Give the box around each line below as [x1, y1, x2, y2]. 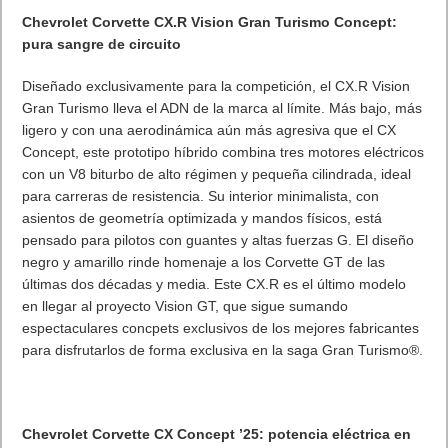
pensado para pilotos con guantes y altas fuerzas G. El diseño [22, 231, 415, 248]
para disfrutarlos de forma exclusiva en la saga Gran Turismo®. [22, 341, 424, 358]
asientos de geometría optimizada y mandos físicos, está [22, 209, 383, 226]
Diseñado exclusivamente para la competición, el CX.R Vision [22, 77, 411, 94]
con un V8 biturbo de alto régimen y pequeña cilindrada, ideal [22, 165, 412, 182]
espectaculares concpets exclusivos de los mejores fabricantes [22, 319, 420, 336]
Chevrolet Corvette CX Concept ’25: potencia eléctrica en [22, 425, 412, 442]
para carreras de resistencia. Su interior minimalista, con [22, 187, 380, 204]
